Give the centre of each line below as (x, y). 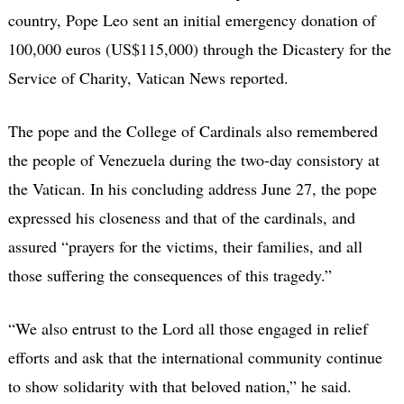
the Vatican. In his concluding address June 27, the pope (192, 188)
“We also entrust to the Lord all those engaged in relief (188, 328)
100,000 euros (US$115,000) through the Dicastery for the (199, 48)
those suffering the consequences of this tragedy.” (170, 275)
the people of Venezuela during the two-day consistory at (193, 159)
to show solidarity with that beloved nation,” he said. (179, 386)
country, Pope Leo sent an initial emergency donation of (192, 19)
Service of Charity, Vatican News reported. (148, 77)
